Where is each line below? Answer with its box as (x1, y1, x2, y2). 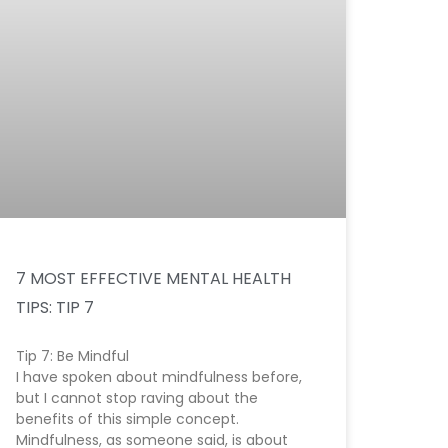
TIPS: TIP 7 (16, 296, 94, 320)
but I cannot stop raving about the (16, 388, 258, 409)
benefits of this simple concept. (16, 409, 239, 430)
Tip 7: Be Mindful (16, 346, 129, 367)
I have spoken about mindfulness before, (16, 367, 302, 388)
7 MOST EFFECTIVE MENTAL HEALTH (16, 267, 291, 291)
